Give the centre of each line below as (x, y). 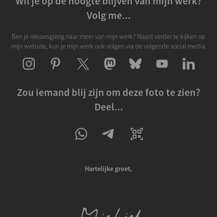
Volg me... (108, 15)
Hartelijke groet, (108, 168)
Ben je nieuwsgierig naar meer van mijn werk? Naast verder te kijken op (108, 36)
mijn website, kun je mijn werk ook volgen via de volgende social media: (108, 46)
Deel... (108, 107)
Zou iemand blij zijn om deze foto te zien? (108, 93)
